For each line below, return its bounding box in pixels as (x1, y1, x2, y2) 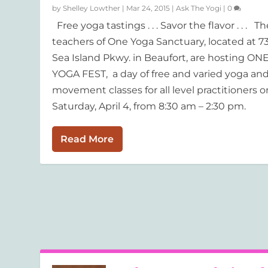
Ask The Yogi (176, 4, 222, 13)
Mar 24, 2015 (126, 4, 170, 13)
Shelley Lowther (63, 4, 121, 13)
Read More (60, 133, 114, 145)
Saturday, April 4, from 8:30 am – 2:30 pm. (52, 100, 251, 112)
